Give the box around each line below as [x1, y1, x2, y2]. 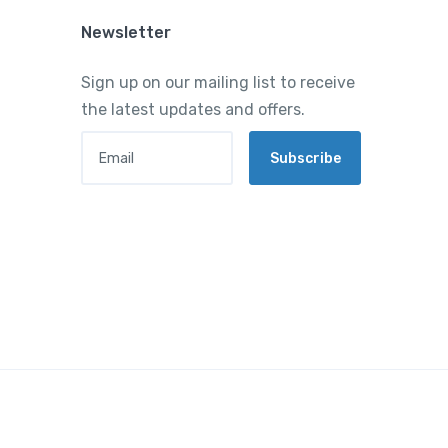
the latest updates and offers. [81, 100, 306, 120]
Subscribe [269, 149, 341, 167]
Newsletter [81, 23, 172, 43]
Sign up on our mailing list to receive [81, 73, 356, 93]
